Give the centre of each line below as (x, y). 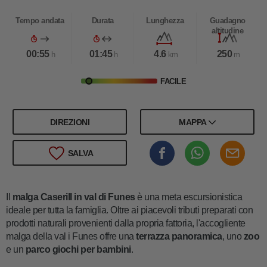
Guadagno (227, 21)
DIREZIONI (70, 122)
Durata (103, 21)
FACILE (173, 82)
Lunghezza (165, 21)
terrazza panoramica (179, 236)
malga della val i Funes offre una (71, 236)
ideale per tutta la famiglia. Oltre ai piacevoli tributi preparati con (129, 210)
